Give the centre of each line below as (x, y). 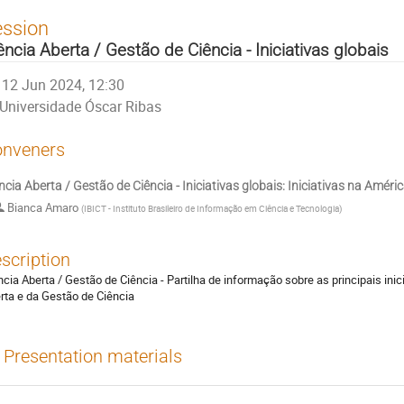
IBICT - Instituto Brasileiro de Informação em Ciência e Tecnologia (211, 209)
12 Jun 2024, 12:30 (64, 85)
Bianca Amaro (43, 208)
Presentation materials (93, 356)
